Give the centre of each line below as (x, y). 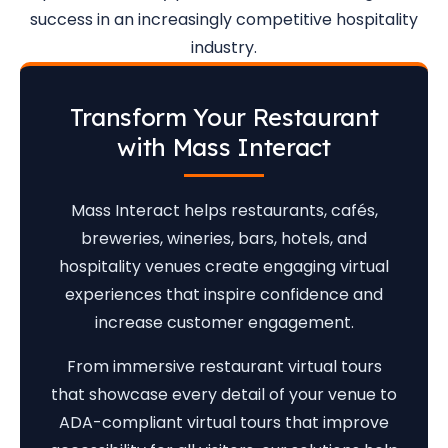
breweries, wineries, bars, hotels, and (224, 238)
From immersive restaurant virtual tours (224, 366)
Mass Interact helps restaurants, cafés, (224, 210)
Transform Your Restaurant (224, 117)
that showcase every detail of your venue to (224, 394)
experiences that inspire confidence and (224, 294)
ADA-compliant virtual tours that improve (224, 422)
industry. (224, 47)
